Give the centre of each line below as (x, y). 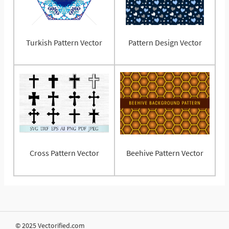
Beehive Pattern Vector (165, 153)
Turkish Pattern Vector (64, 43)
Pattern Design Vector (165, 43)
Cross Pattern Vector (64, 153)
